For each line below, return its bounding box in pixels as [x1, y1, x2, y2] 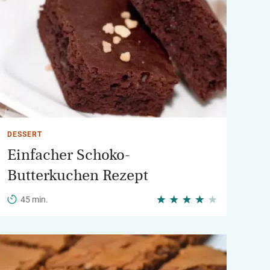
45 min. [20, 195, 48, 204]
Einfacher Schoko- [7, 147, 130, 163]
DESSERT [7, 130, 42, 139]
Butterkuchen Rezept [7, 168, 148, 183]
